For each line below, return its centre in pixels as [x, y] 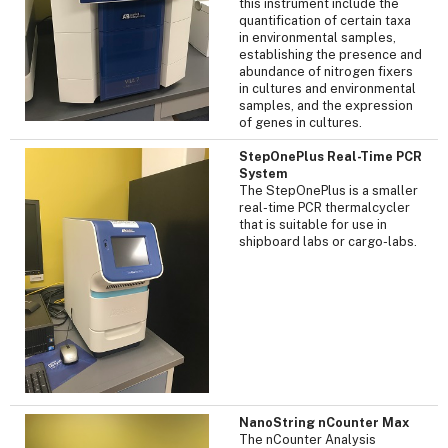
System [263, 173]
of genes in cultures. [300, 122]
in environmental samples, [317, 37]
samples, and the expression [326, 105]
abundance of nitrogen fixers [326, 71]
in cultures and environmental [327, 88]
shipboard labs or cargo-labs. [328, 241]
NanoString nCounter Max [324, 422]
